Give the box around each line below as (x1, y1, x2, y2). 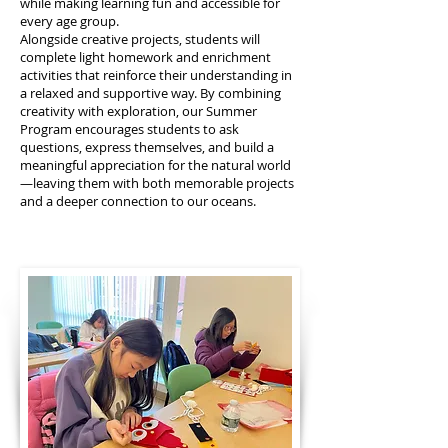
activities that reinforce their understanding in (20, 66, 292, 84)
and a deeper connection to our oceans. (20, 192, 256, 210)
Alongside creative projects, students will (20, 30, 260, 48)
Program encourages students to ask (20, 120, 239, 138)
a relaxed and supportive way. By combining (20, 84, 281, 102)
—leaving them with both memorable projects (20, 174, 294, 192)
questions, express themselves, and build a (20, 138, 274, 156)
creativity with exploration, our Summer (20, 102, 257, 120)
